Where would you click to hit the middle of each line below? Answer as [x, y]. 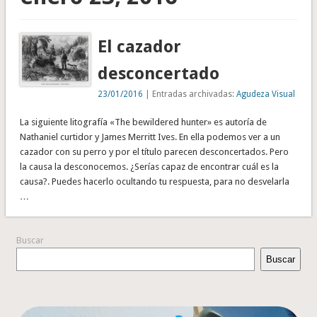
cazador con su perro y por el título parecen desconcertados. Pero [154, 151]
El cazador [140, 46]
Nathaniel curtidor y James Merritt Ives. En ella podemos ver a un [150, 137]
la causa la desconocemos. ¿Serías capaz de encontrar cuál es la [149, 166]
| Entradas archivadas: [190, 94]
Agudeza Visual [266, 94]
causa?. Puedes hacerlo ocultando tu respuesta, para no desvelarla [154, 181]
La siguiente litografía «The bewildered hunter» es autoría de [143, 122]
